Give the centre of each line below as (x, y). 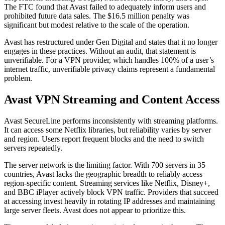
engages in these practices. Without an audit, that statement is (100, 51)
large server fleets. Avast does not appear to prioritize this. (95, 210)
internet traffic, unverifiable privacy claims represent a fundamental (109, 69)
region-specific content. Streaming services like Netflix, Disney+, (107, 183)
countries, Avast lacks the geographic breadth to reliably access (103, 174)
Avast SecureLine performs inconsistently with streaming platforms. (111, 121)
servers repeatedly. (33, 148)
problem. (18, 78)
